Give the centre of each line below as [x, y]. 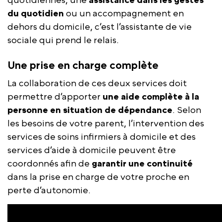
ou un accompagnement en [124, 13]
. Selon [187, 110]
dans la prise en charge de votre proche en [98, 177]
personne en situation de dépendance [90, 110]
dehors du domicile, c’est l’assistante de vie [100, 27]
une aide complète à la [151, 97]
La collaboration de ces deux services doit [97, 83]
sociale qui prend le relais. [63, 40]
